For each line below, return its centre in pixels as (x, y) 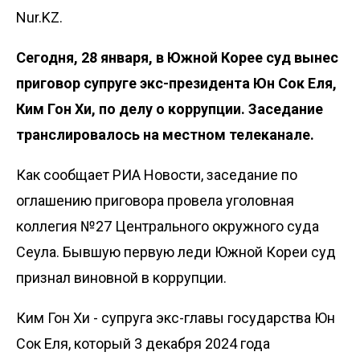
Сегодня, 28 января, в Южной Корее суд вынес (177, 57)
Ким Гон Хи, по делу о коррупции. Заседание (170, 108)
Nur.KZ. (39, 17)
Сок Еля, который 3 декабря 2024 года (143, 343)
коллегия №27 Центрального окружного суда (168, 226)
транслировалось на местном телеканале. (165, 134)
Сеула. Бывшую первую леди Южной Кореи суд (176, 252)
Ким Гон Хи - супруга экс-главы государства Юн (176, 317)
